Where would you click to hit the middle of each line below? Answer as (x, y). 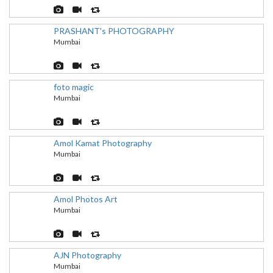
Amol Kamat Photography (103, 143)
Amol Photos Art (86, 199)
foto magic (74, 87)
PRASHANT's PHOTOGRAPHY (114, 31)
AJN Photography (87, 255)
